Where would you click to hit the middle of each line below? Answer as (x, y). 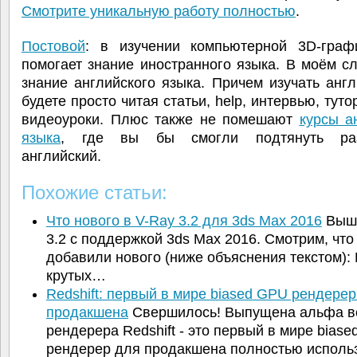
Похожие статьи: (94, 193)
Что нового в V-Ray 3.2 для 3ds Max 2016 (184, 220)
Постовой (53, 47)
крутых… (76, 275)
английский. (61, 157)
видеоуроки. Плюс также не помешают (161, 120)
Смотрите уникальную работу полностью (159, 12)
